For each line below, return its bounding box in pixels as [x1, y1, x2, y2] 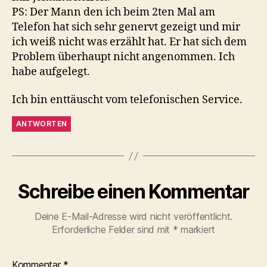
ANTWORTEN [16, 119, 67, 128]
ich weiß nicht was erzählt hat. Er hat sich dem [12, 35, 247, 49]
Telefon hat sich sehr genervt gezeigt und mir [12, 20, 240, 34]
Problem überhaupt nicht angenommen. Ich [12, 49, 235, 64]
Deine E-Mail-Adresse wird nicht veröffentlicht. [34, 210, 233, 222]
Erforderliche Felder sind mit [51, 223, 173, 235]
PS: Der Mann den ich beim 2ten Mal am [12, 5, 215, 19]
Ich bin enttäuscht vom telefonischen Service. [12, 93, 243, 107]
